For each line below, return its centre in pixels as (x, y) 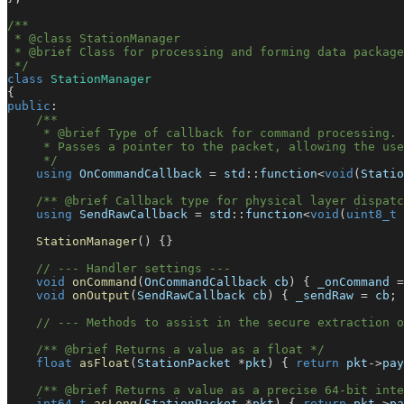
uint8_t (372, 215)
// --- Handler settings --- (133, 269)
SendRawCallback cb (202, 296)
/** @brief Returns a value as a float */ (180, 350)
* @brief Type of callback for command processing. (202, 133)
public (29, 106)
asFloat (105, 363)
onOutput (101, 296)
